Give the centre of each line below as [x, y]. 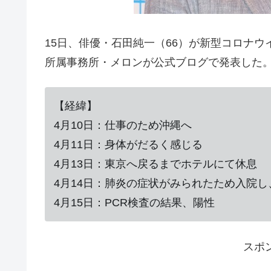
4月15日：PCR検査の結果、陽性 [134, 203]
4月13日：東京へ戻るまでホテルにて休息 [155, 164]
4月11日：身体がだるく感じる [128, 145]
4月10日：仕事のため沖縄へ [123, 126]
